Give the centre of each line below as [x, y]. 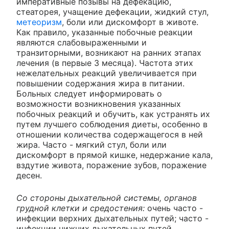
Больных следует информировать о [89, 93]
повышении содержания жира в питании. [100, 83]
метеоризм [39, 22]
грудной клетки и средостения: [81, 208]
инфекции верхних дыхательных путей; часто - [112, 218]
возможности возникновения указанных [99, 104]
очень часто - [174, 208]
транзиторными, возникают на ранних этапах [109, 52]
